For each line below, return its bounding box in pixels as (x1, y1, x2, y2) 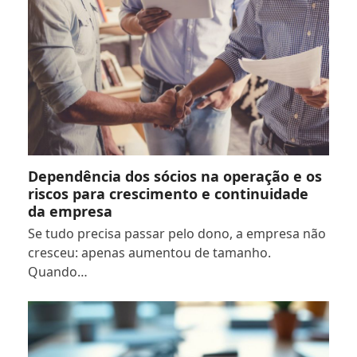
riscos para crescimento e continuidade (27, 183, 308, 203)
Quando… (27, 262, 88, 280)
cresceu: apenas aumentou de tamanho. (27, 243, 271, 261)
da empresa (27, 201, 112, 221)
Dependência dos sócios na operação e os (27, 166, 322, 186)
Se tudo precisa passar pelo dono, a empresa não (27, 224, 326, 242)
